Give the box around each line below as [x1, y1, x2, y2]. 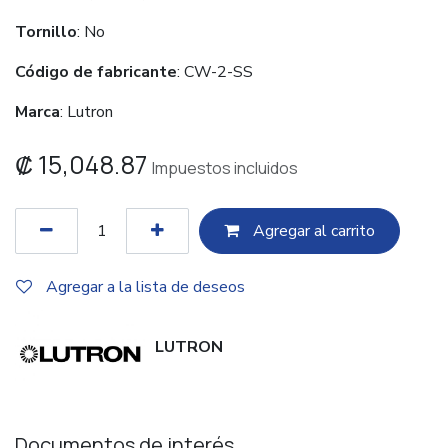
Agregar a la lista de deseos [46, 276, 245, 299]
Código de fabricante [15, 61, 177, 84]
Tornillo [15, 21, 77, 44]
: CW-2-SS [177, 61, 253, 84]
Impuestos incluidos [152, 157, 298, 180]
